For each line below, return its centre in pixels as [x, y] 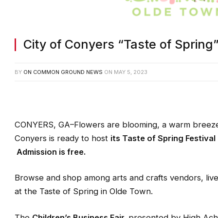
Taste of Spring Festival [169, 138]
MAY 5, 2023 [131, 72]
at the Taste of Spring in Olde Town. [84, 191]
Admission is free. [50, 152]
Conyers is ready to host [63, 138]
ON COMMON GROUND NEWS [63, 72]
